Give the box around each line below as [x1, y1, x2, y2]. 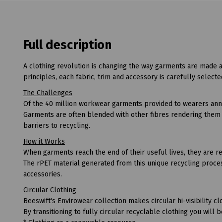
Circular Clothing [23, 185, 76, 194]
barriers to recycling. [23, 121, 90, 130]
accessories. [23, 169, 62, 178]
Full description [23, 37, 111, 53]
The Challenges [23, 88, 72, 97]
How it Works [23, 137, 65, 146]
